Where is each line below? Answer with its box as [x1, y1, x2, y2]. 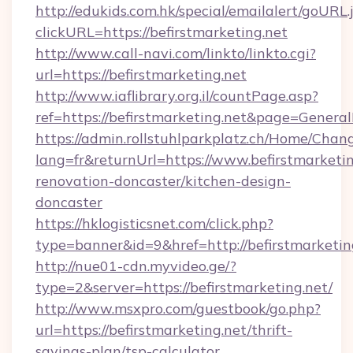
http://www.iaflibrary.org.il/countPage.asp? [35, 87, 318, 105]
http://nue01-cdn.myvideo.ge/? [35, 257, 236, 275]
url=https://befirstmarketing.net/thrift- [35, 321, 292, 339]
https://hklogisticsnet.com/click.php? [35, 214, 273, 232]
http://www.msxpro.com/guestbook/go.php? [35, 299, 321, 318]
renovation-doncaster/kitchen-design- [35, 172, 291, 190]
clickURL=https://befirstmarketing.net [35, 23, 288, 41]
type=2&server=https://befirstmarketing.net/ [35, 278, 333, 296]
